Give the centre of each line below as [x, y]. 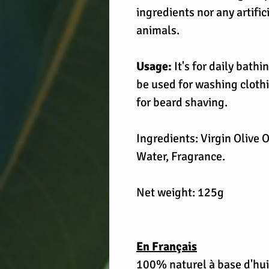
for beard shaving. [182, 102]
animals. [158, 30]
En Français [167, 246]
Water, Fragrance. [181, 156]
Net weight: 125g [180, 192]
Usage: [154, 66]
